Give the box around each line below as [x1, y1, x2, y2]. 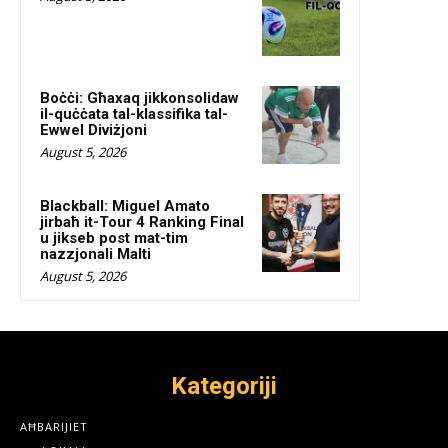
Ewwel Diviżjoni [40, 120, 147, 139]
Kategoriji [171, 371, 277, 400]
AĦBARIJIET [20, 418, 88, 434]
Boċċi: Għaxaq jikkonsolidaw [40, 88, 239, 107]
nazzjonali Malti [40, 244, 151, 263]
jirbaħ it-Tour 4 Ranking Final [40, 212, 244, 231]
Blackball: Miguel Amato [40, 196, 210, 215]
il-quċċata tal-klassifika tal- [40, 104, 228, 123]
